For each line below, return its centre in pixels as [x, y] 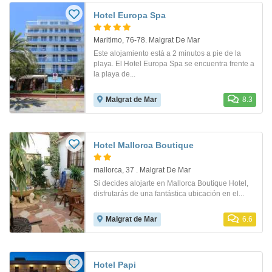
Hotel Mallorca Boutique [144, 145]
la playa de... [114, 74]
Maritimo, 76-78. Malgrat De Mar [147, 40]
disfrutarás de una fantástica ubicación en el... [169, 193]
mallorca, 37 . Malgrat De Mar [142, 170]
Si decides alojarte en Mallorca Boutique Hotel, [171, 183]
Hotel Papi [115, 264]
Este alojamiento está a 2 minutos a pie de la [167, 53]
